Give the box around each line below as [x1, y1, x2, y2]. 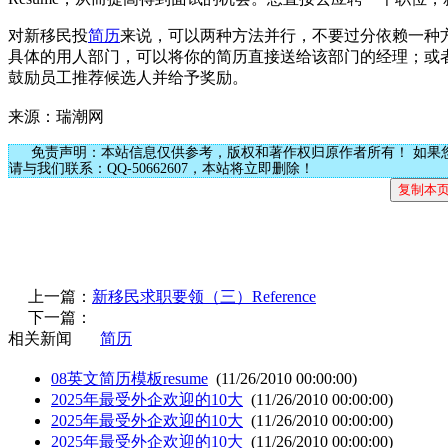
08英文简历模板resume [51, 369, 208, 387]
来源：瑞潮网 [8, 107, 104, 125]
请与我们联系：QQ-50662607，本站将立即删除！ [9, 160, 314, 176]
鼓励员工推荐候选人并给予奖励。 [8, 68, 248, 86]
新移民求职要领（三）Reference [92, 287, 316, 305]
